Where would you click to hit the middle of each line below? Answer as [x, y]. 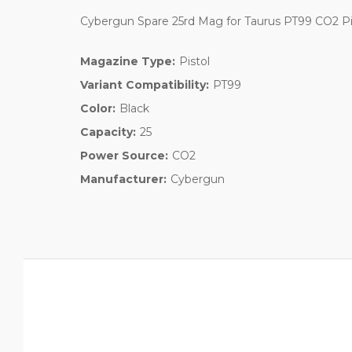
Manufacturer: [123, 179]
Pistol [194, 61]
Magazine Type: [128, 61]
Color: [98, 108]
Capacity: [108, 132]
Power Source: [124, 155]
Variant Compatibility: [145, 84]
